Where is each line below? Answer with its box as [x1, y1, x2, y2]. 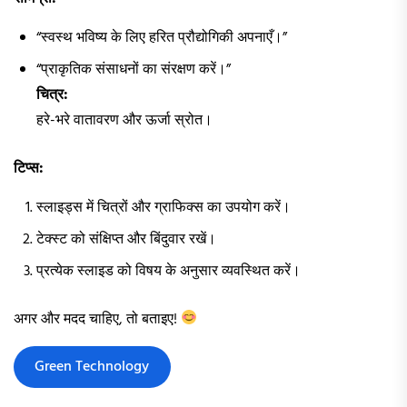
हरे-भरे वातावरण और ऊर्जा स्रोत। [36, 108, 213, 133]
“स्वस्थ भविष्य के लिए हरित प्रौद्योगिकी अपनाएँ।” [36, 25, 287, 50]
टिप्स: [14, 156, 44, 181]
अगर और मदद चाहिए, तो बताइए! [14, 307, 181, 332]
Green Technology [35, 354, 150, 379]
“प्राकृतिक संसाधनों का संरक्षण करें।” [36, 57, 231, 82]
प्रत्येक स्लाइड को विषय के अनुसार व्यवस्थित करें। [36, 259, 301, 283]
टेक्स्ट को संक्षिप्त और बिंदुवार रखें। [36, 227, 216, 252]
